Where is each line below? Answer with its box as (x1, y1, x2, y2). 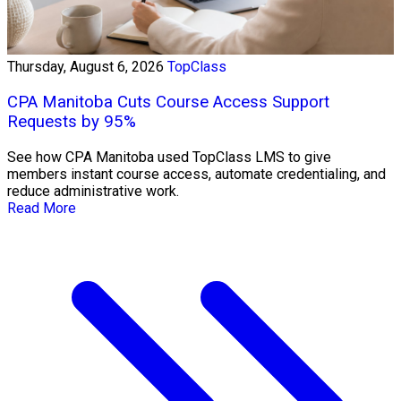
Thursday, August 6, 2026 (7, 58, 164, 76)
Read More (7, 199, 76, 217)
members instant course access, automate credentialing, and (7, 165, 386, 183)
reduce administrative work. (7, 182, 179, 200)
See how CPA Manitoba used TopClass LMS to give (7, 148, 331, 166)
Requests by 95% (7, 112, 136, 132)
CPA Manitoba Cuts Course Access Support (7, 92, 329, 113)
